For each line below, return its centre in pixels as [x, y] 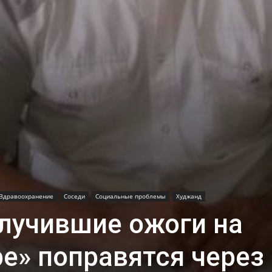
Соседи [74, 196]
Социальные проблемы [131, 196]
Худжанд [189, 196]
